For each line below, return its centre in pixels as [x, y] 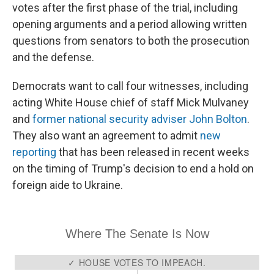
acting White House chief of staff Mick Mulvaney [131, 102]
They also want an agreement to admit [106, 135]
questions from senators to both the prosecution [131, 41]
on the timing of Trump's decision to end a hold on [133, 168]
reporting [34, 152]
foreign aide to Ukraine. [68, 185]
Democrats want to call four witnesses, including [130, 86]
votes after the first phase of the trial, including [125, 8]
